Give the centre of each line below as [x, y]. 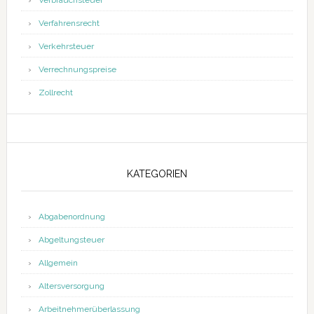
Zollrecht [55, 93]
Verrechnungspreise [77, 70]
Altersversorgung [71, 286]
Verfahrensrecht [69, 23]
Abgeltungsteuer [71, 240]
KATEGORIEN [157, 174]
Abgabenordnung [71, 217]
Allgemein [58, 263]
